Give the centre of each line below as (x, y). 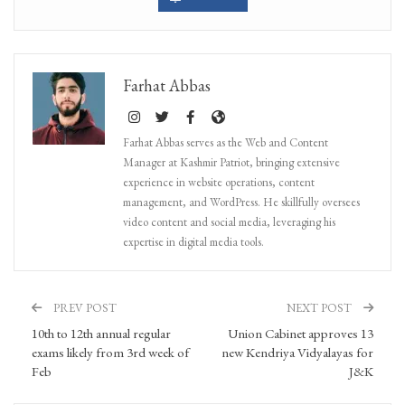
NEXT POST (320, 307)
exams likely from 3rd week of (110, 352)
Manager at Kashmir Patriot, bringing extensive (231, 162)
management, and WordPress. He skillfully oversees (241, 202)
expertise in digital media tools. (193, 241)
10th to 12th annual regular (101, 333)
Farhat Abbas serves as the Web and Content (226, 142)
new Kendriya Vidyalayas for (297, 352)
